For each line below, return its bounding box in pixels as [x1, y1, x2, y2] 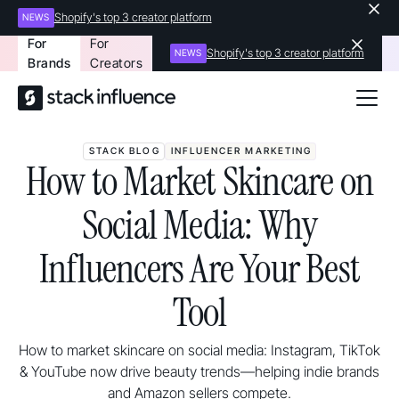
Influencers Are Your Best [38, 243, 360, 295]
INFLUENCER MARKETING [170, 145, 313, 157]
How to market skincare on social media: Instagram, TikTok [19, 341, 380, 359]
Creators [90, 55, 143, 70]
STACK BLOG [88, 145, 160, 157]
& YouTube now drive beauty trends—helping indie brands [20, 362, 379, 380]
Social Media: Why [81, 199, 318, 251]
